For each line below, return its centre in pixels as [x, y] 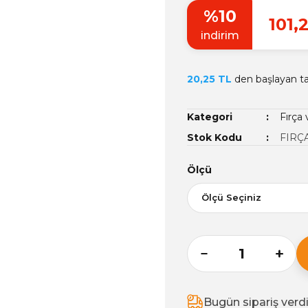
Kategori [210, 117]
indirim [220, 35]
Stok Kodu [214, 137]
